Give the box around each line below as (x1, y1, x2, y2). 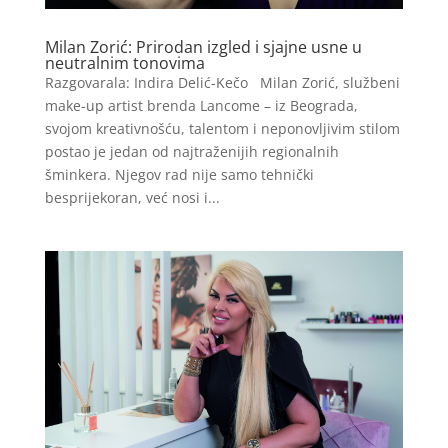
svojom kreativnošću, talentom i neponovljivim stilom (44, 118, 400, 138)
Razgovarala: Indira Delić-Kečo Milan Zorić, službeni (44, 72, 400, 92)
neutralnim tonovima (44, 51, 205, 74)
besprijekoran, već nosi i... (44, 187, 220, 207)
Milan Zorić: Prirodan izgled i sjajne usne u (44, 35, 362, 58)
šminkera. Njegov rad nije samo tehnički (44, 164, 314, 184)
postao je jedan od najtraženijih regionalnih (44, 141, 339, 161)
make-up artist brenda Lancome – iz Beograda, (44, 95, 358, 115)
